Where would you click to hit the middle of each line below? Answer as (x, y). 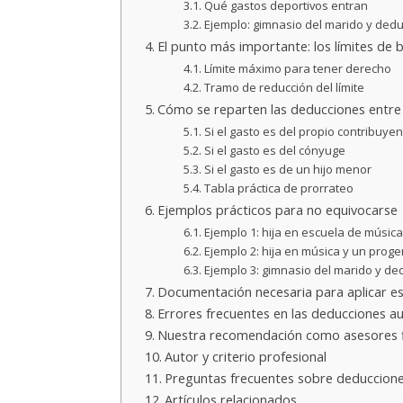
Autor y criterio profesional (246, 356)
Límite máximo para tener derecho (297, 68)
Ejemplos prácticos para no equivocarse (278, 210)
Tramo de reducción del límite (284, 87)
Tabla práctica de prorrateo (278, 188)
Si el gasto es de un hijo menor (287, 169)
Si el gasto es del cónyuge (274, 150)
